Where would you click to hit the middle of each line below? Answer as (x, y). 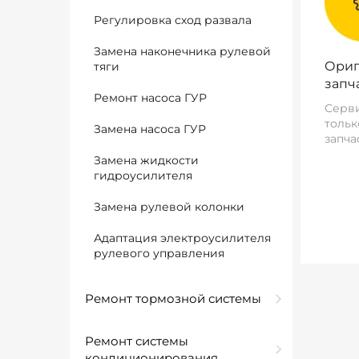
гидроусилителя (143, 175)
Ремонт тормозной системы (173, 298)
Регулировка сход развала (173, 20)
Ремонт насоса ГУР (150, 98)
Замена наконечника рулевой (182, 51)
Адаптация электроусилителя (182, 238)
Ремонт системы (137, 341)
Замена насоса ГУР (150, 129)
